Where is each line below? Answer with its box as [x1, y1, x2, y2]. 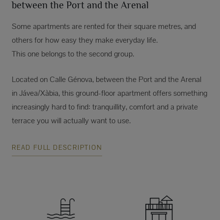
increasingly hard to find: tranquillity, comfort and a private [12, 101, 198, 112]
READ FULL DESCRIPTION [12, 143, 102, 152]
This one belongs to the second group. [12, 48, 134, 59]
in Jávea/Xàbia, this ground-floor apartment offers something [12, 87, 207, 98]
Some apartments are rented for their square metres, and [12, 21, 196, 31]
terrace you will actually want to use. [12, 115, 131, 126]
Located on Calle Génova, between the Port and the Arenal [12, 74, 201, 84]
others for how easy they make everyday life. [12, 34, 158, 45]
